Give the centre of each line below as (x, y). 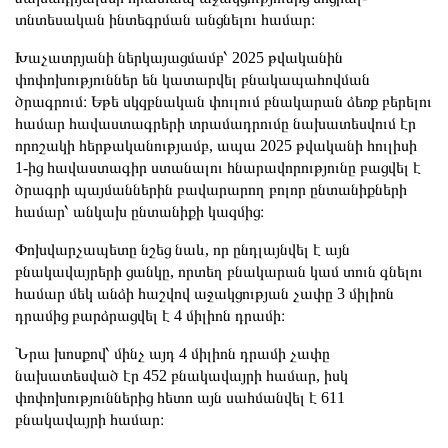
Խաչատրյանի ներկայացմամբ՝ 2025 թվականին (179, 57)
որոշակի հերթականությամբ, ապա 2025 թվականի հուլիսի (216, 145)
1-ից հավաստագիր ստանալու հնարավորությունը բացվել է (218, 167)
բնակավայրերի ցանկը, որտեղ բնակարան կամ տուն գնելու (219, 271)
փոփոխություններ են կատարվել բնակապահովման (192, 79)
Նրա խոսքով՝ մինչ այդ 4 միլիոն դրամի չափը (172, 353)
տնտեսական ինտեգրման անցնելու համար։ (165, 19)
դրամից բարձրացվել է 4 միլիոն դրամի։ (150, 315)
